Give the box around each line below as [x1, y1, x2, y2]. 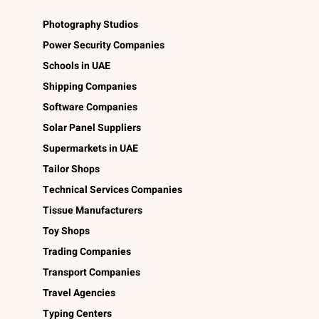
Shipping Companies [43, 78, 137, 94]
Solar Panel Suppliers [43, 120, 141, 135]
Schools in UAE [43, 58, 110, 73]
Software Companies [43, 99, 137, 115]
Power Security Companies [43, 37, 164, 53]
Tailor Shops [43, 161, 100, 177]
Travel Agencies [43, 285, 115, 300]
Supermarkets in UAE [43, 140, 138, 156]
